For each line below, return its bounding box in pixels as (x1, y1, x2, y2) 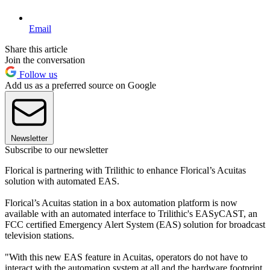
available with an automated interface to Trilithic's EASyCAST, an (5, 208, 257, 219)
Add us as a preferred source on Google (5, 80, 156, 90)
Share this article (5, 43, 67, 54)
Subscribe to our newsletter (5, 144, 108, 155)
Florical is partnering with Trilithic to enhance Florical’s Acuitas (5, 165, 246, 175)
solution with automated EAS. (5, 175, 119, 186)
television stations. (5, 230, 74, 240)
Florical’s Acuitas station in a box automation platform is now (5, 197, 237, 208)
